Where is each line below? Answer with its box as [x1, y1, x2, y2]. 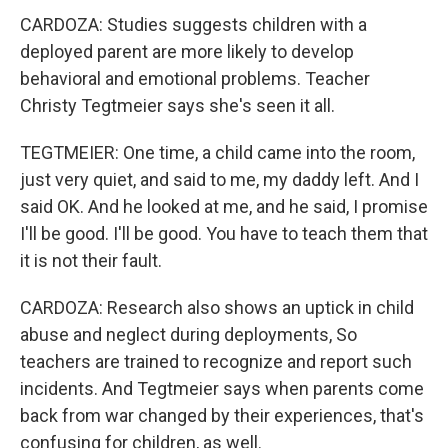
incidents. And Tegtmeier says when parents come [20, 378, 424, 399]
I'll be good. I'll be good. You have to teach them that [20, 223, 428, 244]
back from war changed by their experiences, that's [20, 405, 424, 426]
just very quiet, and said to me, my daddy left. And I [20, 169, 419, 190]
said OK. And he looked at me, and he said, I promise [20, 196, 428, 217]
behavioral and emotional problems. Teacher [20, 68, 370, 89]
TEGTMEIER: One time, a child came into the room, [20, 142, 415, 163]
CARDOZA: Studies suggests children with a [20, 14, 367, 35]
